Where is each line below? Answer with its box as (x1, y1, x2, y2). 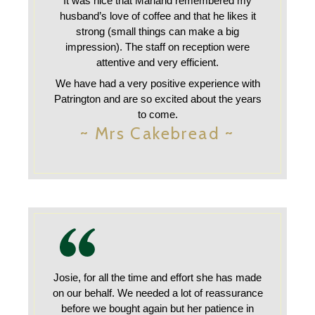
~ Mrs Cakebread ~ (80, 123, 235, 143)
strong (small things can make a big (76, 25, 239, 37)
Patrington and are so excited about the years (53, 93, 262, 105)
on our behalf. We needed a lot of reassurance (52, 287, 263, 299)
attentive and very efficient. (96, 56, 219, 68)
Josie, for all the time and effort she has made (53, 271, 262, 283)
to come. (137, 108, 178, 120)
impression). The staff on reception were (65, 41, 250, 53)
